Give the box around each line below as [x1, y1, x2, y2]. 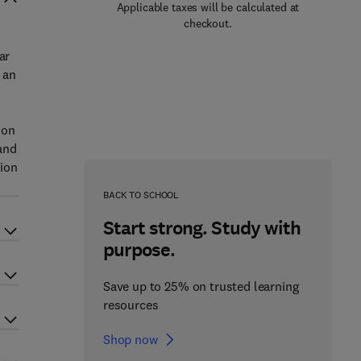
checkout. [184, 16, 232, 31]
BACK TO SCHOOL [102, 189, 180, 201]
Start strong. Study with [102, 215, 301, 241]
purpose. [102, 237, 176, 263]
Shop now [102, 331, 158, 347]
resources [102, 297, 159, 313]
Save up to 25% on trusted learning [102, 278, 299, 294]
